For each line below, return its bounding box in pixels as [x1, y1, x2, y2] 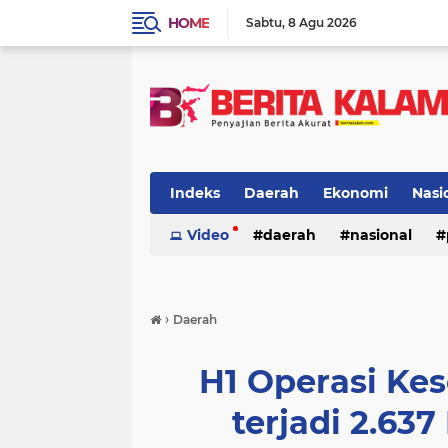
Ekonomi [323, 184, 388, 202]
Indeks [170, 184, 220, 202]
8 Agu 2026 [288, 15, 357, 30]
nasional [350, 226, 412, 244]
